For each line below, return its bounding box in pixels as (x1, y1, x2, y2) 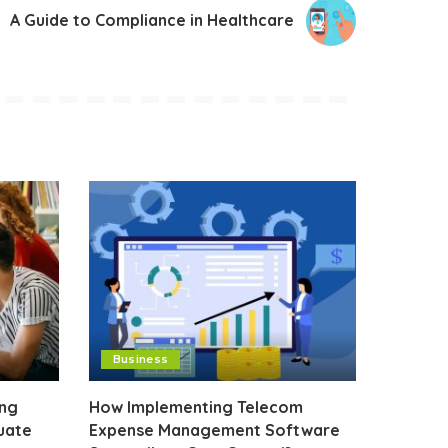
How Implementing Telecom (88, 397, 303, 418)
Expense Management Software (88, 420, 340, 441)
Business (112, 352, 169, 367)
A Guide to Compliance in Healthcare (10, 10, 294, 31)
